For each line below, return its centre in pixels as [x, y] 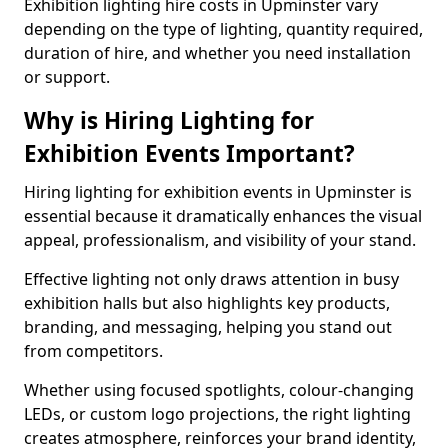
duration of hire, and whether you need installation [217, 53]
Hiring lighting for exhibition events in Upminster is [218, 192]
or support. [67, 77]
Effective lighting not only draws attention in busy [211, 279]
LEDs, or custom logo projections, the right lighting [217, 414]
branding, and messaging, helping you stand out [208, 327]
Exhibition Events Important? [189, 153]
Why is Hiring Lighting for [169, 120]
